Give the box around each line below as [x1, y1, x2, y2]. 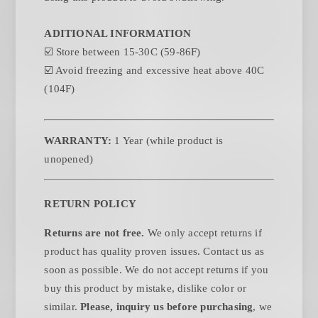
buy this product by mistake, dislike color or [44, 283, 247, 295]
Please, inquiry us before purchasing [80, 301, 253, 313]
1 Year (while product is [114, 135, 224, 147]
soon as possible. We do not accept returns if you [44, 264, 269, 276]
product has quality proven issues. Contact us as [44, 246, 265, 258]
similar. [44, 301, 81, 313]
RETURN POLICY [44, 198, 137, 210]
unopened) [44, 153, 94, 165]
